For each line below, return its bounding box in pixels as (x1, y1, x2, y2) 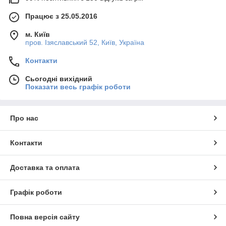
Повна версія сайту (10, 212, 80, 221)
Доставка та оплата (10, 163, 80, 172)
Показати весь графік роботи (25, 82, 131, 91)
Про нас (10, 114, 38, 122)
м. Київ (25, 30, 50, 38)
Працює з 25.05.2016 (25, 12, 97, 20)
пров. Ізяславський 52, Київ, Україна (25, 38, 144, 46)
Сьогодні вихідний (25, 74, 92, 83)
